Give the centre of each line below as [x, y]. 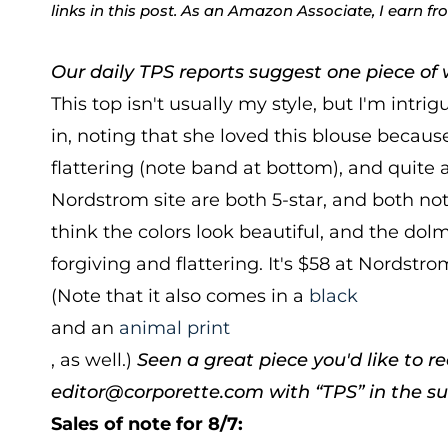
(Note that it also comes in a [180, 296]
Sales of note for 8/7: [147, 424]
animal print [174, 328]
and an [85, 328]
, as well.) [94, 360]
